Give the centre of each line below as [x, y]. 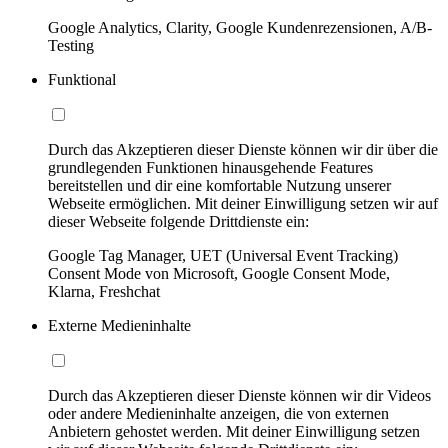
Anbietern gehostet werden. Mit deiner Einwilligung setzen [234, 431]
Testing [71, 45]
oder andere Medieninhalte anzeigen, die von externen [218, 413]
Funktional [82, 79]
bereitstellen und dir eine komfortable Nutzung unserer [219, 185]
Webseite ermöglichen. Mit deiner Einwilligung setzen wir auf [243, 203]
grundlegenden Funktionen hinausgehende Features [210, 167]
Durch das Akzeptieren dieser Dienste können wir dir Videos [239, 395]
